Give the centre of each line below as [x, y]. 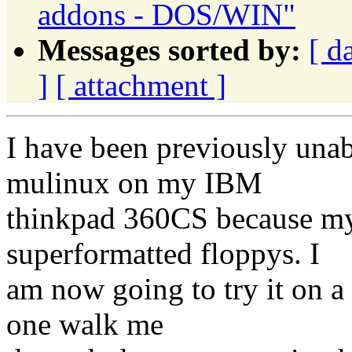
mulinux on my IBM [134, 182]
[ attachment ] [141, 85]
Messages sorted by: [169, 49]
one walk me [85, 324]
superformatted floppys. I [163, 253]
